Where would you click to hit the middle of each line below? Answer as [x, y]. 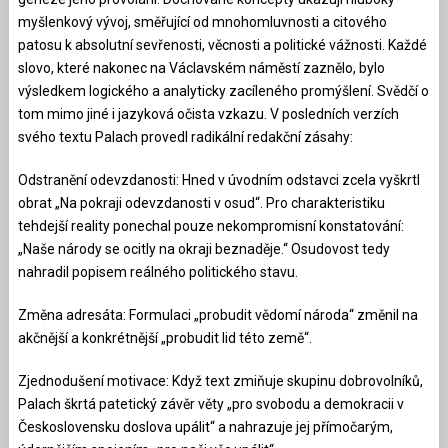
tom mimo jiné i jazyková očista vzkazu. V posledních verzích [208, 113]
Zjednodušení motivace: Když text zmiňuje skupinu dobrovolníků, [220, 380]
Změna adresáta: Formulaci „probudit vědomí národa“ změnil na [217, 314]
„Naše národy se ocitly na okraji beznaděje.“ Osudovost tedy [203, 248]
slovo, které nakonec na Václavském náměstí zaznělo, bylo [201, 67]
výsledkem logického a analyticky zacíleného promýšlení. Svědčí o [223, 90]
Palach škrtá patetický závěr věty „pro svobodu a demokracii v [210, 403]
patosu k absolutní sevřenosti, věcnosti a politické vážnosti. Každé [222, 44]
